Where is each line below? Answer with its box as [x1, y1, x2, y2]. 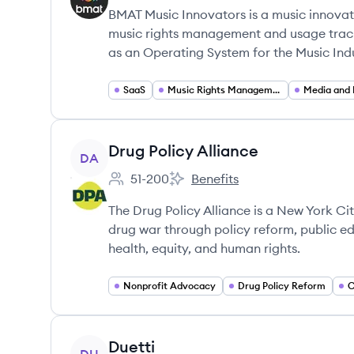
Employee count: [107, 179, 206, 195]
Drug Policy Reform [238, 280, 326, 292]
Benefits [191, 171, 239, 186]
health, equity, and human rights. [108, 240, 300, 256]
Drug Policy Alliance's [168, 179, 294, 195]
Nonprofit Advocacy [123, 280, 216, 292]
